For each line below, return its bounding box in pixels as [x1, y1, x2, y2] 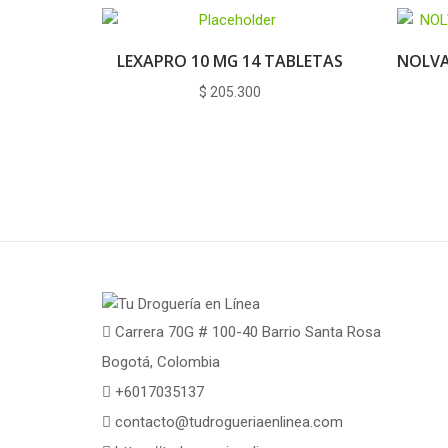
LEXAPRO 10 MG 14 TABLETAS [116, 49, 343, 72]
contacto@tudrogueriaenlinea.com [115, 412, 343, 431]
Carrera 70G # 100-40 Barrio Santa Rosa [111, 322, 381, 341]
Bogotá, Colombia [102, 352, 220, 371]
